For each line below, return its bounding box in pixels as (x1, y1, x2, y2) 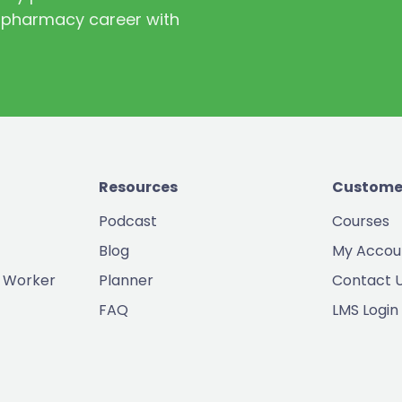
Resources (99, 177, 179, 198)
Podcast (99, 211, 158, 232)
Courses (331, 211, 389, 232)
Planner (99, 270, 154, 292)
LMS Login (331, 300, 398, 321)
